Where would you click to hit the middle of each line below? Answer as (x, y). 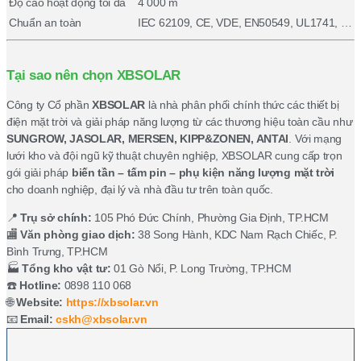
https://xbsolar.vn (112, 303)
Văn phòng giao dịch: (78, 235)
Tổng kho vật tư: (66, 269)
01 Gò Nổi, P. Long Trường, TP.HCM (201, 269)
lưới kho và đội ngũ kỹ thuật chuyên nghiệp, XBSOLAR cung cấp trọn (174, 155)
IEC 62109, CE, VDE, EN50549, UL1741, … (245, 22)
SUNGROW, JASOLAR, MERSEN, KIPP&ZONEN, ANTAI (148, 138)
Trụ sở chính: (56, 218)
